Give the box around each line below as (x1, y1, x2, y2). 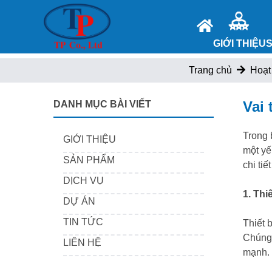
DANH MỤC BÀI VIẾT (53, 99, 151, 109)
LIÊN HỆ (63, 237, 101, 248)
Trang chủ (189, 65, 232, 75)
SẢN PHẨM (63, 155, 115, 165)
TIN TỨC (63, 217, 103, 227)
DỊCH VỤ (63, 175, 104, 186)
